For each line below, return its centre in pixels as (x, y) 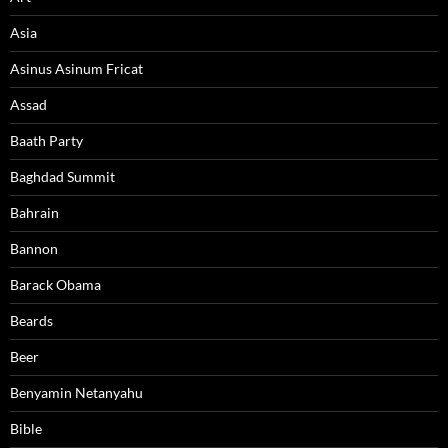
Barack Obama (55, 285)
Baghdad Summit (62, 177)
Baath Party (46, 141)
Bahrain (34, 213)
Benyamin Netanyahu (76, 393)
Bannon (34, 249)
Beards (31, 321)
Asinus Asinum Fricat (76, 69)
